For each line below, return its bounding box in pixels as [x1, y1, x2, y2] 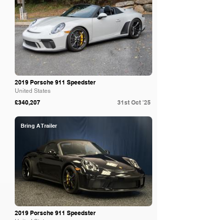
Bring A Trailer [21, 122, 57, 129]
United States [15, 87, 51, 94]
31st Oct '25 [117, 99, 151, 106]
